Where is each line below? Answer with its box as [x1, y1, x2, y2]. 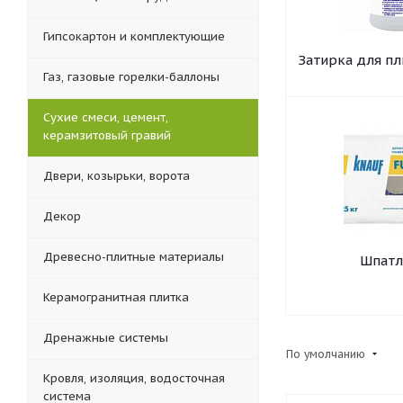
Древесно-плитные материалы [43, 249, 224, 264]
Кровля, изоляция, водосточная [43, 371, 225, 386]
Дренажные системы [43, 330, 168, 345]
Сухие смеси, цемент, [43, 110, 168, 125]
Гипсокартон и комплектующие [43, 29, 225, 44]
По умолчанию [286, 347, 369, 361]
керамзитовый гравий [43, 128, 171, 143]
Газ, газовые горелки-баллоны [43, 69, 219, 85]
